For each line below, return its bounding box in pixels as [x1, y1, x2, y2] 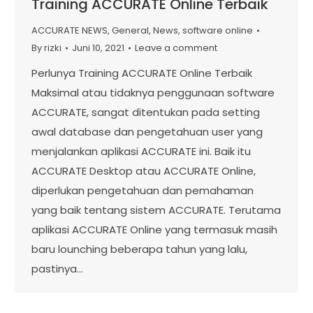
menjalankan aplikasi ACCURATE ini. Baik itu [31, 144, 251, 159]
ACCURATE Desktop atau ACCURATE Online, [31, 163, 256, 179]
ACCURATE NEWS [31, 24, 108, 38]
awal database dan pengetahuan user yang [31, 124, 263, 140]
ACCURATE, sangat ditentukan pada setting [31, 105, 260, 120]
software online [182, 24, 253, 38]
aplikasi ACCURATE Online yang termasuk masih [31, 222, 277, 238]
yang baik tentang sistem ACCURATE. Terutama [31, 203, 281, 218]
